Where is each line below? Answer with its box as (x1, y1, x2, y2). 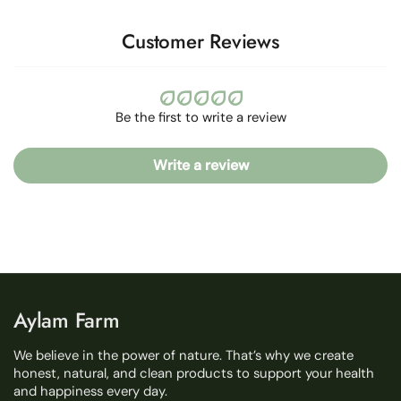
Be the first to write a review (115, 107, 286, 126)
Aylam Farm (13, 304, 120, 336)
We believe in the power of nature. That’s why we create (13, 346, 354, 364)
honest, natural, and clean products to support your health (13, 363, 374, 382)
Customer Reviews (122, 26, 279, 55)
